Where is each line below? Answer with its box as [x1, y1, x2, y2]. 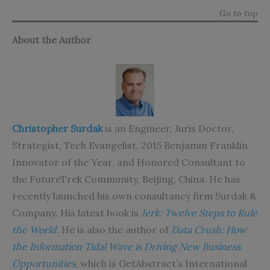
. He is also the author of [57, 223, 171, 236]
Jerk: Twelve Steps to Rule [141, 206, 257, 219]
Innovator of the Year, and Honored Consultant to [12, 155, 245, 168]
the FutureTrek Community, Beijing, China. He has [12, 172, 240, 185]
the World [12, 223, 57, 236]
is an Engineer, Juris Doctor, [102, 122, 234, 134]
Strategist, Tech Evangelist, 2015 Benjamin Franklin [12, 139, 248, 151]
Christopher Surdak [12, 122, 102, 134]
